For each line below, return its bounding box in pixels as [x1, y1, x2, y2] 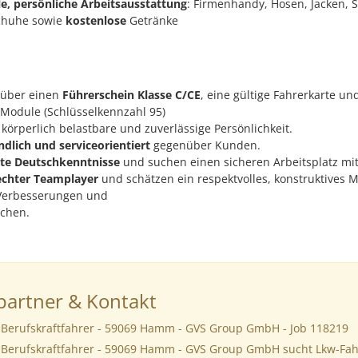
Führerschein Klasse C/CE [62, 86, 201, 102]
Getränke [125, 12, 178, 28]
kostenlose [65, 12, 126, 28]
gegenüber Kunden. [149, 137, 261, 153]
